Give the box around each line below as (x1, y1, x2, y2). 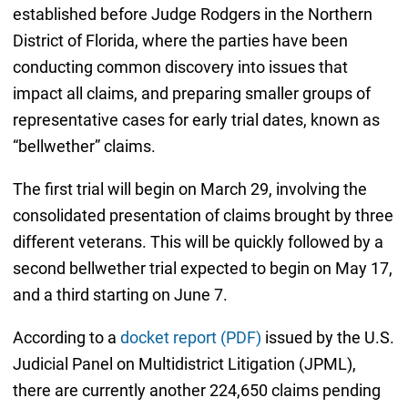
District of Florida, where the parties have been (12, 30, 348, 50)
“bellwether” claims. (12, 136, 156, 156)
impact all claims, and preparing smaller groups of (12, 83, 371, 103)
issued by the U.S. (260, 327, 394, 347)
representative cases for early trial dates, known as (12, 109, 380, 129)
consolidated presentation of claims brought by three (12, 205, 393, 225)
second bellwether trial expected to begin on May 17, (12, 258, 393, 278)
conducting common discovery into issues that (12, 56, 348, 76)
